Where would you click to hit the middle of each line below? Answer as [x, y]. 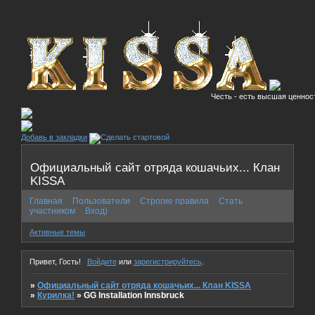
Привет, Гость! [55, 261]
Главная [46, 201]
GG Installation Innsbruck [134, 295]
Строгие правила [174, 201]
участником [52, 211]
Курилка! [56, 295]
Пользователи [101, 201]
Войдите [102, 261]
